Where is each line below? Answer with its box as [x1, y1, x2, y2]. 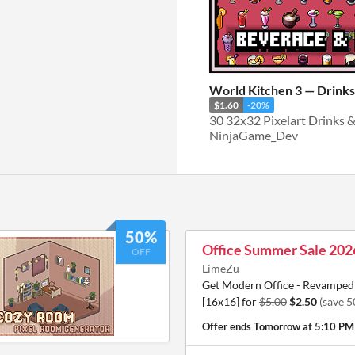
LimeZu [202, 261, 239, 276]
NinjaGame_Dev [209, 128, 298, 143]
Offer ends [202, 320, 254, 334]
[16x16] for [202, 295, 259, 309]
